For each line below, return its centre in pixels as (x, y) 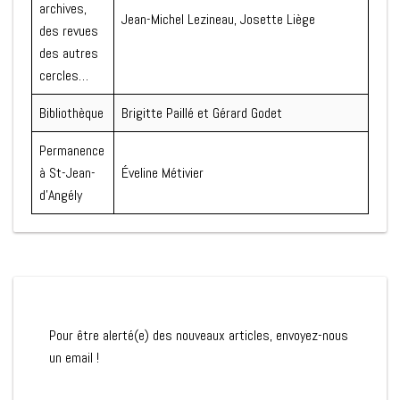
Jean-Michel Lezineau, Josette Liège (218, 20)
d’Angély (61, 196)
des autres (69, 54)
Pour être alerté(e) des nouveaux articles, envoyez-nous (199, 336)
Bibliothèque (71, 113)
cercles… (64, 76)
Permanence (72, 151)
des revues (69, 31)
